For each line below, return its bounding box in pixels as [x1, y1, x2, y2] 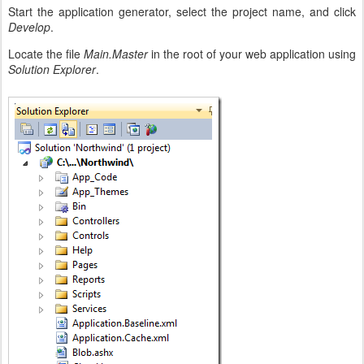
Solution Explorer [8, 60, 96, 77]
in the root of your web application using [148, 45, 356, 62]
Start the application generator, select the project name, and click [8, 2, 356, 19]
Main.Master [84, 45, 148, 62]
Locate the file [8, 45, 84, 62]
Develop [8, 18, 50, 35]
